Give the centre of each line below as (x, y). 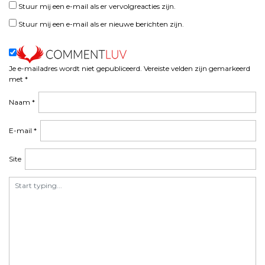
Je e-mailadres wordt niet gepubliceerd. (75, 68)
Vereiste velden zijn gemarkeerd (197, 68)
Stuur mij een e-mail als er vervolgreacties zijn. (97, 6)
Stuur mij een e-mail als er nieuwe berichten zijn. (101, 24)
